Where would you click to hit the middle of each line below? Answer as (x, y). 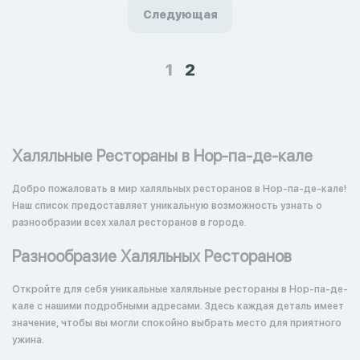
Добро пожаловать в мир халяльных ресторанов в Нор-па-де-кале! (179, 189)
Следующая (180, 14)
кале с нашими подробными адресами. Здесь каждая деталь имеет (178, 306)
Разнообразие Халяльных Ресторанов (152, 256)
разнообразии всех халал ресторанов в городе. (129, 223)
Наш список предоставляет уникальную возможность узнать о (167, 206)
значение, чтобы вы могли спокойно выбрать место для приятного (177, 323)
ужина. (28, 340)
